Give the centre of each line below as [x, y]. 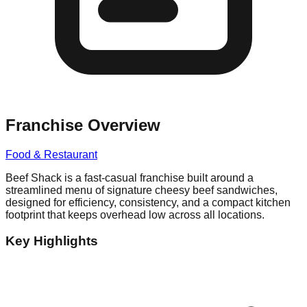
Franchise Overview [83, 125]
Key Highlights [52, 241]
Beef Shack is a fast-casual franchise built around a [130, 177]
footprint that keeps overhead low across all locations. [135, 214]
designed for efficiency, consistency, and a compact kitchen [148, 202]
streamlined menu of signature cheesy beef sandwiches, [142, 190]
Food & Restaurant [51, 154]
